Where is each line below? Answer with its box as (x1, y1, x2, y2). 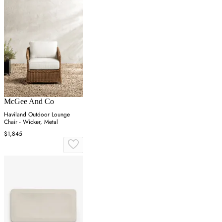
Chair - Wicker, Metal (4, 117, 58, 127)
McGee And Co (4, 97, 54, 106)
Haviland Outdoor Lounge (4, 110, 70, 119)
